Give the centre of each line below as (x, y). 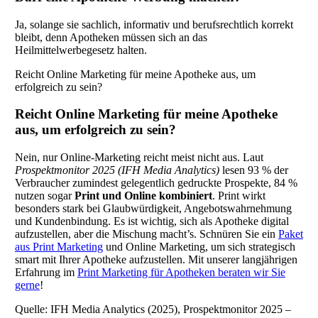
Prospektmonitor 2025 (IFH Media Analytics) (117, 170)
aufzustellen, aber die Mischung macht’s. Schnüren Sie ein (146, 234)
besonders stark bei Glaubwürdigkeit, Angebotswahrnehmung (153, 209)
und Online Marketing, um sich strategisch (199, 247)
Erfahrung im (46, 273)
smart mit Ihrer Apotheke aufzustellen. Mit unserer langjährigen (156, 260)
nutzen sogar (44, 196)
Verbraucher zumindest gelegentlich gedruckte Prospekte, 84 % (156, 183)
